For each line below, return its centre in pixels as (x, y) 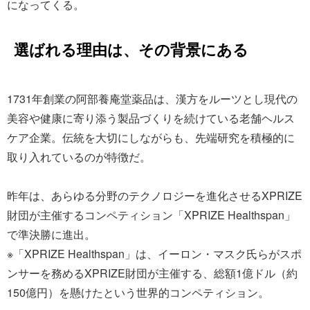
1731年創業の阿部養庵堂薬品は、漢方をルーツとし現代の (152, 99)
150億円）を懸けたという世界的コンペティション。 (138, 292)
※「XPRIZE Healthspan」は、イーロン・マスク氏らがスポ (154, 254)
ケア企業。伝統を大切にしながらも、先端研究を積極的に (151, 137)
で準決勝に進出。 (51, 234)
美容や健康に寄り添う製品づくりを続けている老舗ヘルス (151, 118)
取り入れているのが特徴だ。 (79, 157)
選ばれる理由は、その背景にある (131, 49)
